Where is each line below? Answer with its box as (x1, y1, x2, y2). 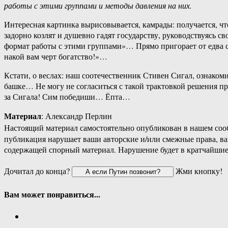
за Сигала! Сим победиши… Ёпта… (4, 91, 130, 102)
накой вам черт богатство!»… (4, 51, 107, 62)
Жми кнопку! (174, 165, 222, 177)
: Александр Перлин (41, 110, 112, 122)
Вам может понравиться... (4, 188, 100, 200)
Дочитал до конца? (4, 165, 72, 177)
